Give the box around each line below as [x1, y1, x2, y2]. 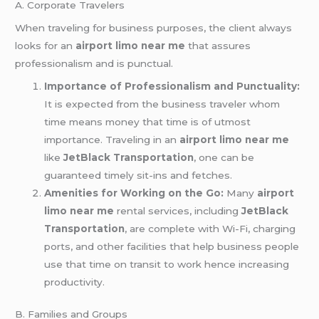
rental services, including [114, 204, 242, 216]
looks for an [15, 39, 76, 51]
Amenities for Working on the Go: [44, 187, 224, 199]
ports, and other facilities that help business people [44, 240, 300, 252]
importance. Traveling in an [44, 133, 180, 145]
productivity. [44, 276, 105, 288]
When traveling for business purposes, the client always [15, 21, 293, 33]
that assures [185, 39, 251, 51]
